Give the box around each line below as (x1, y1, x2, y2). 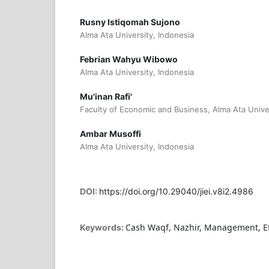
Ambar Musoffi (79, 128, 141, 139)
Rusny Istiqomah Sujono (79, 17, 180, 28)
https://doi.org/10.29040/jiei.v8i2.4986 (98, 186, 253, 197)
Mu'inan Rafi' (79, 91, 132, 102)
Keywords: (79, 222, 125, 233)
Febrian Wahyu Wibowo (79, 54, 178, 65)
